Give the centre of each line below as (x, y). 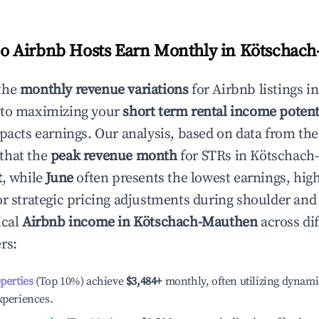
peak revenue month (114, 156)
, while (24, 178)
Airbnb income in (78, 223)
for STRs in (214, 156)
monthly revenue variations (104, 90)
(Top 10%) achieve (78, 281)
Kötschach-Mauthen (195, 223)
